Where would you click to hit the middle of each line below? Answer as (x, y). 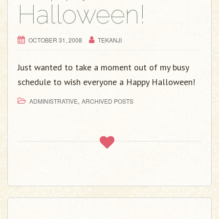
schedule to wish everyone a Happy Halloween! (106, 82)
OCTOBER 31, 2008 (55, 40)
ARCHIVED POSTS (108, 101)
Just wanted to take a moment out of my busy (103, 67)
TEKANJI (110, 40)
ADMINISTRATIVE (54, 101)
